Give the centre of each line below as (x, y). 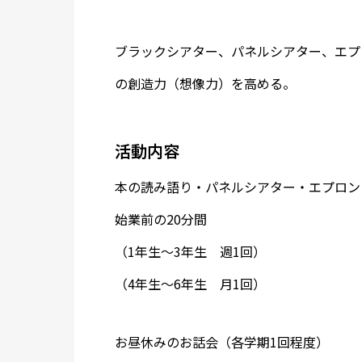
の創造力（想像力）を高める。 (205, 83)
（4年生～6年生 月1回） (190, 284)
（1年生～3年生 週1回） (190, 251)
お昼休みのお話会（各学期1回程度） (222, 342)
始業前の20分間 (161, 219)
